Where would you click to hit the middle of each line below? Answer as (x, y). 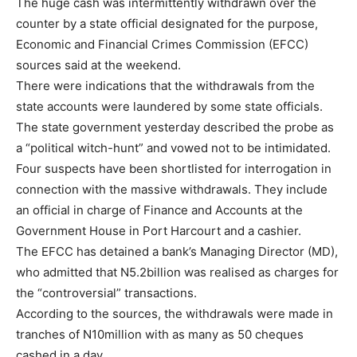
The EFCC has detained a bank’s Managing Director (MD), (177, 251)
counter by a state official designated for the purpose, (167, 24)
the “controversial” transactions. (106, 293)
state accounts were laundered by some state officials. (169, 106)
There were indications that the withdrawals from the (165, 86)
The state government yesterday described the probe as (175, 127)
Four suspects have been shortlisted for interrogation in (174, 169)
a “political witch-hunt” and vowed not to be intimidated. (173, 148)
